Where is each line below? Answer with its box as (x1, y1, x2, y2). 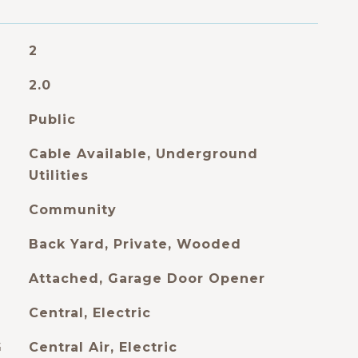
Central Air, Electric (28, 340, 177, 355)
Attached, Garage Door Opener (28, 271, 265, 286)
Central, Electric (28, 305, 151, 320)
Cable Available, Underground (28, 146, 258, 161)
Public (28, 112, 76, 127)
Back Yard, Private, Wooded (28, 237, 241, 252)
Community (28, 202, 117, 217)
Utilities (28, 168, 89, 183)
